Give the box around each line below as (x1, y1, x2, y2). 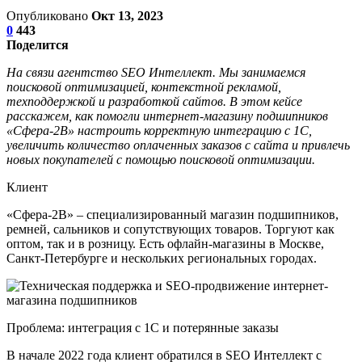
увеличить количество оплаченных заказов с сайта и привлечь (6, 137, 350, 152)
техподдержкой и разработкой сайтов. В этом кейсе (6, 94, 302, 108)
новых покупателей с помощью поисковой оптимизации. (6, 152, 318, 166)
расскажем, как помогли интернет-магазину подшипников (6, 108, 328, 123)
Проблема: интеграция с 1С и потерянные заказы (6, 320, 279, 335)
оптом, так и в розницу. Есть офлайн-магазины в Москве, (6, 236, 324, 250)
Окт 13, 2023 (91, 8, 163, 23)
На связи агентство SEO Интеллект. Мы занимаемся (6, 65, 305, 79)
